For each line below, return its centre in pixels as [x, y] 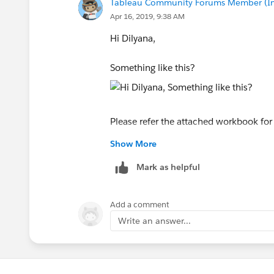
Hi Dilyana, [133, 38]
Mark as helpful [168, 167]
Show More [133, 143]
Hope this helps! [144, 150]
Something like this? [153, 67]
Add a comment [140, 204]
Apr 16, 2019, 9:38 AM [147, 16]
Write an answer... [154, 220]
